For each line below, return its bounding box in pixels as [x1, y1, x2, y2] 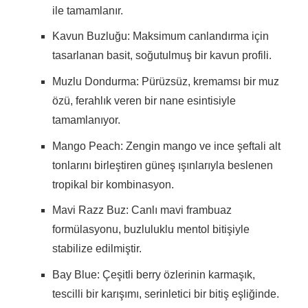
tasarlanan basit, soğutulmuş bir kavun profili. [52, 49, 272, 62]
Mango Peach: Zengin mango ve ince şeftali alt [52, 140, 280, 152]
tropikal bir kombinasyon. [52, 178, 174, 190]
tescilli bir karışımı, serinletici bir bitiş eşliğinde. [52, 287, 279, 300]
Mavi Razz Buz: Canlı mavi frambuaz [52, 204, 232, 217]
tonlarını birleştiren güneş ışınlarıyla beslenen [52, 159, 273, 171]
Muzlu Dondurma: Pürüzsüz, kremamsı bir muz [52, 76, 279, 88]
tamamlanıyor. [52, 114, 120, 126]
